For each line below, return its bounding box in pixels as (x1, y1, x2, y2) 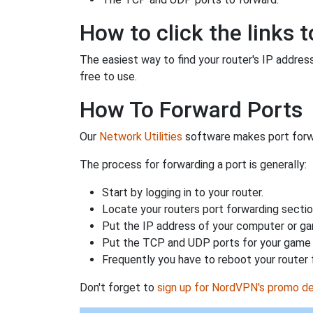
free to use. (80, 69, 137, 83)
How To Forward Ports (80, 96, 303, 123)
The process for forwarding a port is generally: (80, 157, 307, 171)
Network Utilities (99, 129, 182, 143)
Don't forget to (80, 280, 157, 294)
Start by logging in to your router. (102, 185, 263, 199)
